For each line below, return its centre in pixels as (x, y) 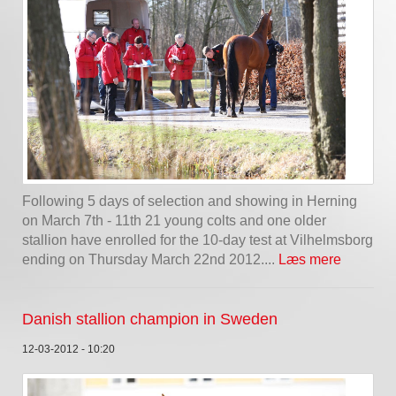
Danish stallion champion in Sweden (150, 320)
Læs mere (310, 260)
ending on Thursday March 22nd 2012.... (150, 260)
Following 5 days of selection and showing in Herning (190, 202)
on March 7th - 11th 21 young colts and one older (174, 221)
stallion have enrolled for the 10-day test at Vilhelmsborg (198, 240)
